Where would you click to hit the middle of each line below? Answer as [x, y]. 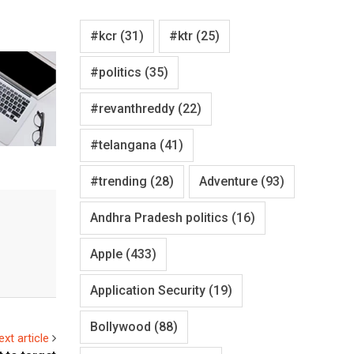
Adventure [228, 181]
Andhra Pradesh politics [159, 217]
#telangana [123, 145]
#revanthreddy [132, 108]
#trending [119, 181]
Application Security [148, 290]
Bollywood [121, 326]
